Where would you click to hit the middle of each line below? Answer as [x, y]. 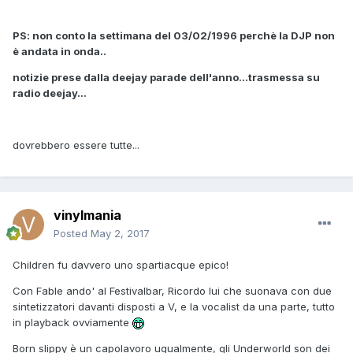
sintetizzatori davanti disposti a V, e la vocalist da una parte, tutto [174, 307]
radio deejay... [50, 93]
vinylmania [87, 216]
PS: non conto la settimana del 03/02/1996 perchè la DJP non [174, 36]
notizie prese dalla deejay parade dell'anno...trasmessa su [166, 78]
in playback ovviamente [72, 323]
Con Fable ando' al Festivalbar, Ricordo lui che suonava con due [172, 291]
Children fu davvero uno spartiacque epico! [121, 265]
